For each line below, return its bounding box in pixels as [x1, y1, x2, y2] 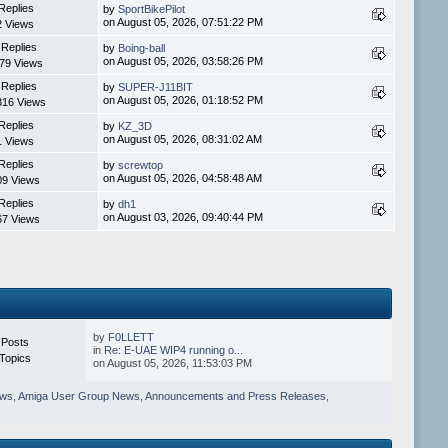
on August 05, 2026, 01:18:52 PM [102, 94, 263, 107]
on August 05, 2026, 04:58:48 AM [102, 172, 262, 185]
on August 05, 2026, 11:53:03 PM [93, 356, 253, 369]
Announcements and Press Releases [144, 389, 326, 402]
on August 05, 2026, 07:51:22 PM [102, 16, 263, 29]
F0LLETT [108, 330, 155, 343]
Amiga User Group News [17, 389, 140, 402]
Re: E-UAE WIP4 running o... [104, 343, 244, 356]
